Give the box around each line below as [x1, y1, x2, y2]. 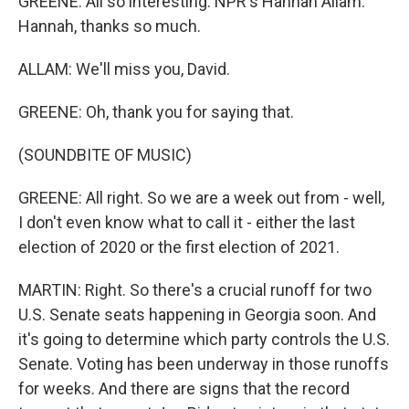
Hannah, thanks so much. [18, 16, 201, 36]
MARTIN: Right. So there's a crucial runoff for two [18, 280, 372, 299]
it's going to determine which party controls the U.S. [18, 330, 390, 349]
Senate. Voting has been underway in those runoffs [18, 354, 389, 373]
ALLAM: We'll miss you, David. [18, 59, 230, 79]
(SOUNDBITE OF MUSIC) [18, 145, 192, 164]
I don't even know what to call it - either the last [18, 213, 355, 232]
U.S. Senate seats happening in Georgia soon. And [18, 305, 376, 324]
